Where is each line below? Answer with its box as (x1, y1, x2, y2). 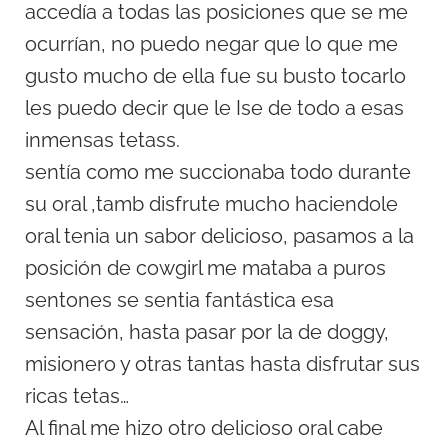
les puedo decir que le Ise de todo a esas (25, 96, 404, 121)
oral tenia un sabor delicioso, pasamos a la (25, 224, 414, 249)
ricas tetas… (25, 384, 129, 409)
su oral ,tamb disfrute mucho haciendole (25, 192, 398, 217)
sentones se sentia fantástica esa (25, 288, 334, 313)
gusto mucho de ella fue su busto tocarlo (25, 64, 406, 89)
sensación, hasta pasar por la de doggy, (25, 320, 389, 345)
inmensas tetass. (25, 128, 180, 153)
